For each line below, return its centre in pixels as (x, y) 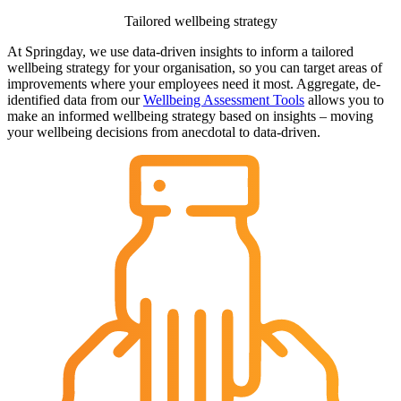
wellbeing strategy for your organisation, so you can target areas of (195, 68)
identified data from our (75, 100)
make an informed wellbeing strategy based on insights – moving (190, 116)
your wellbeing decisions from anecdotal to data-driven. (164, 132)
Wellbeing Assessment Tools (224, 100)
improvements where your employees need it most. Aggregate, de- (194, 84)
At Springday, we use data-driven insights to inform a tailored (180, 52)
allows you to (344, 100)
